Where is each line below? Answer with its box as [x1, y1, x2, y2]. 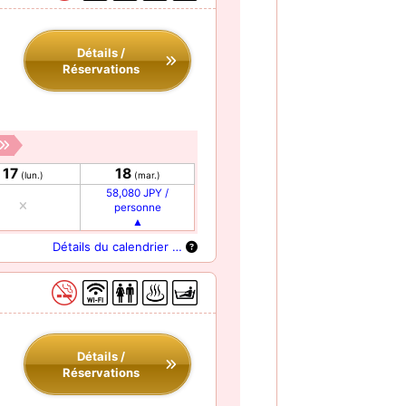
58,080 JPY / [106, 186, 169, 199]
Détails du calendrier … [53, 238, 186, 254]
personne [113, 200, 161, 214]
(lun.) [21, 169, 43, 180]
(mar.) [133, 169, 160, 180]
